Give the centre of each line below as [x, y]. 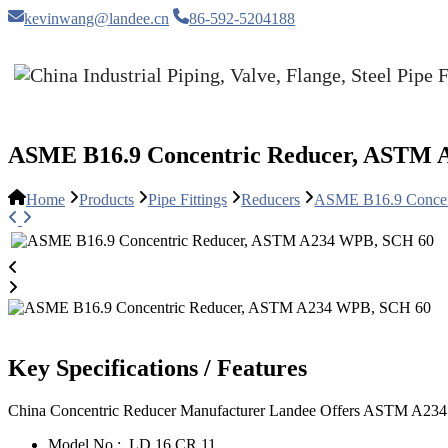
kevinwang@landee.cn [96, 18]
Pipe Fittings [188, 200]
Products [107, 200]
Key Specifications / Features [157, 368]
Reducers [271, 200]
